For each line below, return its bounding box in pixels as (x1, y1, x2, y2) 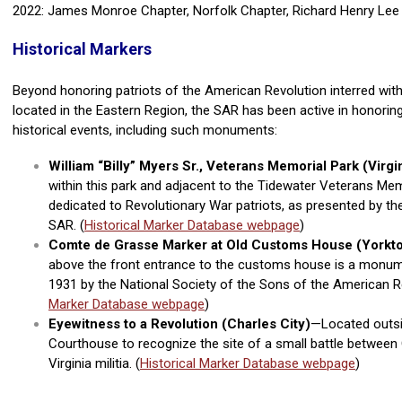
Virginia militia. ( (48, 355, 140, 372)
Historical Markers (13, 39, 152, 59)
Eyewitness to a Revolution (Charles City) (48, 316, 310, 333)
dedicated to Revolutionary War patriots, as (48, 197, 306, 214)
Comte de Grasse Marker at (48, 237, 226, 254)
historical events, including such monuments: (13, 122, 277, 139)
